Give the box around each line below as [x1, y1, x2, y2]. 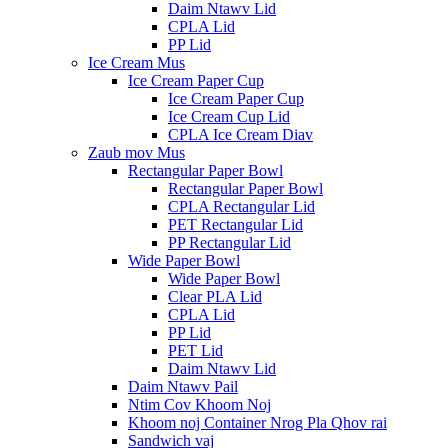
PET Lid [168, 342, 223, 359]
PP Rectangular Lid [168, 234, 291, 251]
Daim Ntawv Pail [128, 378, 238, 395]
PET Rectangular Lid [168, 216, 303, 233]
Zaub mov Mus [88, 144, 185, 161]
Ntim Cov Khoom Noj [128, 396, 271, 413]
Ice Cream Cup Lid [168, 108, 290, 125]
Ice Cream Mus [88, 54, 185, 71]
